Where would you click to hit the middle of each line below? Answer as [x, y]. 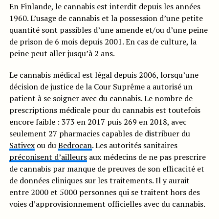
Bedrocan [75, 145]
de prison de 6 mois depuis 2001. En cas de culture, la [103, 41]
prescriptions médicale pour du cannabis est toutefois [105, 110]
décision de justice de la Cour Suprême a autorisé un [101, 86]
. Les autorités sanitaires [134, 145]
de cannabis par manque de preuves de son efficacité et [107, 168]
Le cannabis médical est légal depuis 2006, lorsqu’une [104, 75]
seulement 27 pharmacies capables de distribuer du [99, 133]
